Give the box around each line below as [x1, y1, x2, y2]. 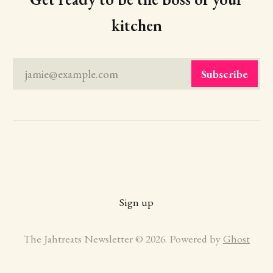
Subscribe [201, 66, 249, 82]
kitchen [111, 15, 162, 37]
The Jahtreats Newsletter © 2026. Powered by [23, 232, 223, 246]
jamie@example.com [24, 66, 118, 82]
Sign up [119, 195, 154, 209]
